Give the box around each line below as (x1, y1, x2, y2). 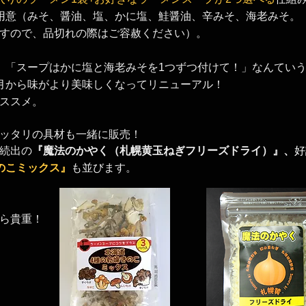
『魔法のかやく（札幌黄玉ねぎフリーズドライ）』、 (32, 145, 294, 156)
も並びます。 (71, 162, 137, 173)
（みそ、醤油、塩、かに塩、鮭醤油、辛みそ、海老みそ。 (16, 10, 301, 22)
